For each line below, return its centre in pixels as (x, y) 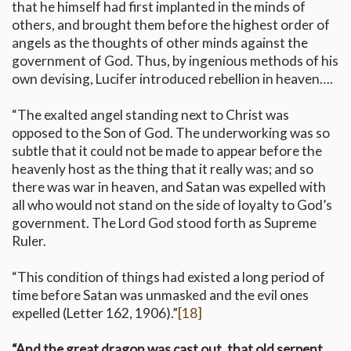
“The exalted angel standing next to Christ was (150, 115)
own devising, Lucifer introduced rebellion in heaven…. (172, 79)
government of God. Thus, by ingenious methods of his (175, 61)
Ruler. (29, 241)
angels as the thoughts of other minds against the (160, 43)
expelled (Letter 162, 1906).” (95, 313)
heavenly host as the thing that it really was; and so (163, 169)
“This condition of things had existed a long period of (168, 277)
